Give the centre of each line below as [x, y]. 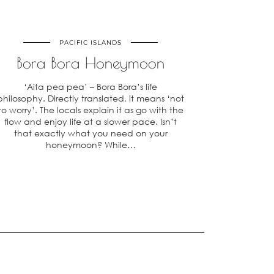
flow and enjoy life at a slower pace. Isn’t [91, 121]
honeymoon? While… [91, 145]
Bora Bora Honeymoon [91, 63]
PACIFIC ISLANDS [91, 43]
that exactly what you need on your [91, 133]
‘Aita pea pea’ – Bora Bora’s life [91, 87]
